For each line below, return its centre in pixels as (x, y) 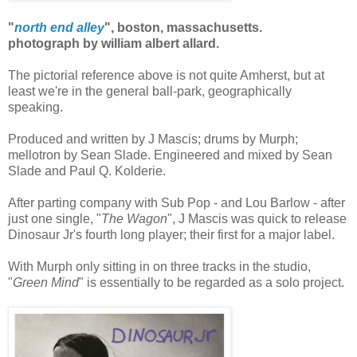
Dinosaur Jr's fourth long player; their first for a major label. (171, 234)
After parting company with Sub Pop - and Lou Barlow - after (177, 202)
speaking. (35, 107)
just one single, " (55, 218)
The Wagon (134, 218)
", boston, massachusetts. (183, 27)
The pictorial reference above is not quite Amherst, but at (166, 75)
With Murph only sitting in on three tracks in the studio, (159, 266)
